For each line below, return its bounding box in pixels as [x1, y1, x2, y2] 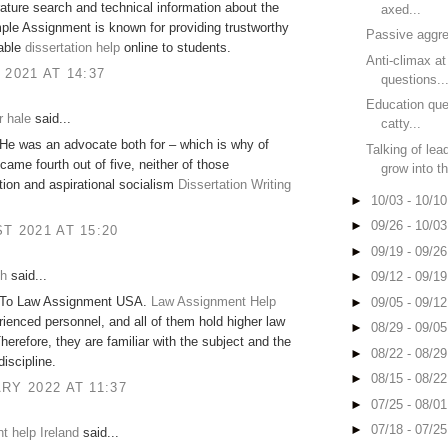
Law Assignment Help [151, 294, 276, 310]
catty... [381, 116, 422, 132]
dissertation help [25, 40, 120, 56]
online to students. [120, 40, 231, 56]
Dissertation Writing [178, 177, 291, 193]
